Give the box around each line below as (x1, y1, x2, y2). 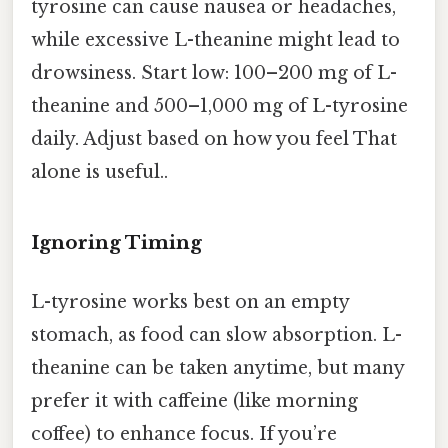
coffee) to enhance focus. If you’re (31, 422, 337, 445)
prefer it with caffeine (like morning (31, 389, 358, 412)
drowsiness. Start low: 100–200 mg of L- (31, 61, 397, 84)
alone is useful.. (31, 160, 168, 183)
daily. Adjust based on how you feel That (31, 127, 397, 150)
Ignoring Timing (31, 230, 202, 254)
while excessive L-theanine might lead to (31, 28, 400, 51)
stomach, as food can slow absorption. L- (31, 323, 402, 346)
